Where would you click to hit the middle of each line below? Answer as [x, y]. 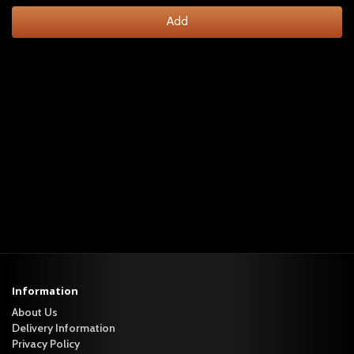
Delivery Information [64, 328]
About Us [35, 313]
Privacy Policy [46, 344]
